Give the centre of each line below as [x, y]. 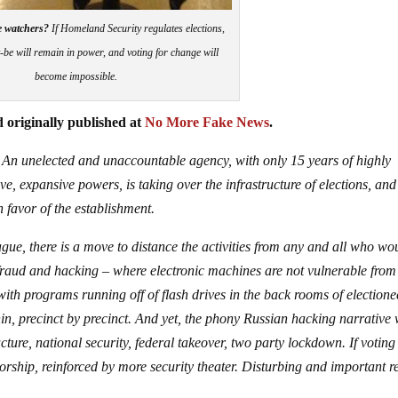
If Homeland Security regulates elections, [137, 28]
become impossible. [76, 76]
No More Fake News [207, 122]
